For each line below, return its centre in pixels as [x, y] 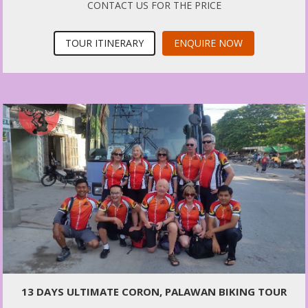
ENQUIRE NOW [208, 43]
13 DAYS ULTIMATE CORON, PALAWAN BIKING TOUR [154, 292]
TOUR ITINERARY [104, 43]
